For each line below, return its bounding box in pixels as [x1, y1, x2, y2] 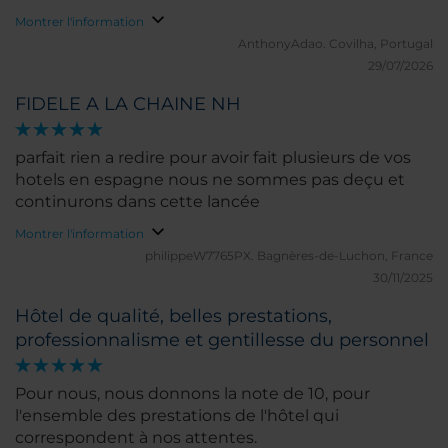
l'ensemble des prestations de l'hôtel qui [15, 406, 339, 425]
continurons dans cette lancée [15, 192, 260, 211]
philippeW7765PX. [145, 248, 257, 263]
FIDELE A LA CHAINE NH [15, 93, 241, 115]
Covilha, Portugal [329, 36, 433, 51]
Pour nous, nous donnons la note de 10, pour [15, 384, 370, 403]
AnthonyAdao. [238, 36, 329, 51]
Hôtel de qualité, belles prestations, [15, 305, 332, 327]
